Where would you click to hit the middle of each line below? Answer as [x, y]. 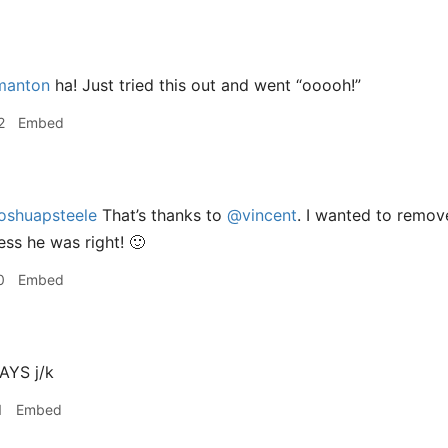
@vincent [262, 215]
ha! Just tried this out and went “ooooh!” [205, 85]
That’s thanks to [162, 215]
